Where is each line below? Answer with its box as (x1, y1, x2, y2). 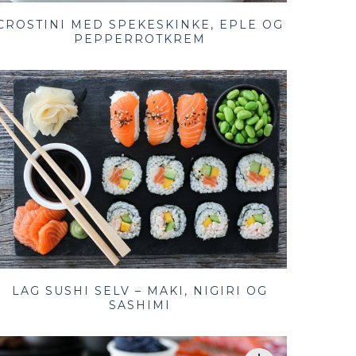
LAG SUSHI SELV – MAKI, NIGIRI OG (11, 284, 268, 299)
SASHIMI (108, 298, 171, 313)
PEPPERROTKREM (73, 32, 206, 47)
